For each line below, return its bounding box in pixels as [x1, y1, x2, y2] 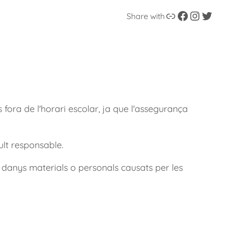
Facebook [176, 8, 183, 23]
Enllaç [164, 8, 170, 23]
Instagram [188, 8, 199, 23]
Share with [127, 11, 165, 22]
